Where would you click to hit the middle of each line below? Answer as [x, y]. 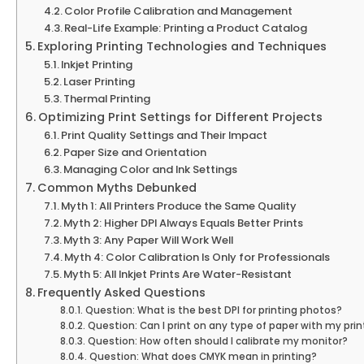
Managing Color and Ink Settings [151, 169]
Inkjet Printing [97, 64]
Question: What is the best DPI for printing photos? [213, 310]
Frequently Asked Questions [121, 292]
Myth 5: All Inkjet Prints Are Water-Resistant [178, 274]
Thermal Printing [107, 98]
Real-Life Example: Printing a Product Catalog [186, 28]
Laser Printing [100, 81]
